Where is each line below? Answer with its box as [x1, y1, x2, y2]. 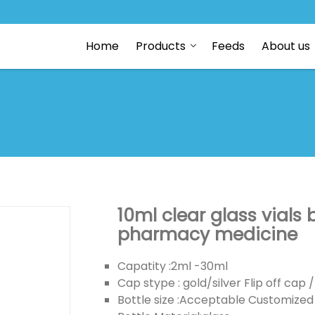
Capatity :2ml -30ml [117, 258, 228, 274]
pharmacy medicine [117, 222, 297, 247]
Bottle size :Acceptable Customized [117, 292, 314, 308]
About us [262, 38, 310, 54]
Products [136, 38, 186, 54]
